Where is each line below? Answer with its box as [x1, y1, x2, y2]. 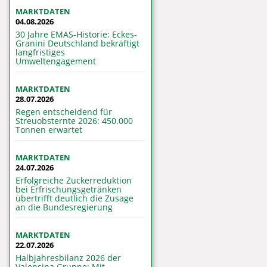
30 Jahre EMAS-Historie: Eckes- [15, 29, 137, 41]
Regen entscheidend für [15, 106, 112, 118]
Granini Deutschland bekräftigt [15, 38, 139, 49]
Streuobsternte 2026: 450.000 [15, 115, 133, 127]
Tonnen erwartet [15, 124, 82, 136]
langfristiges [15, 46, 65, 58]
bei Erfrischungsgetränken [15, 184, 122, 195]
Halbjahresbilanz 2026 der [15, 252, 121, 264]
